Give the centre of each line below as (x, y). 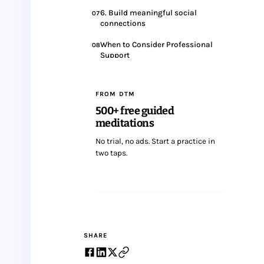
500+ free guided (135, 111)
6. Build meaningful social (148, 13)
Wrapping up (124, 76)
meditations (125, 123)
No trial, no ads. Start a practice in (155, 141)
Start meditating (160, 180)
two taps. (111, 153)
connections (123, 23)
